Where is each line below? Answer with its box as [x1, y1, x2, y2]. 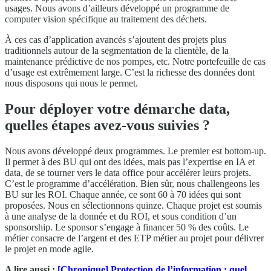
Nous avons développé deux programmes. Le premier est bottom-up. [5, 146, 266, 157]
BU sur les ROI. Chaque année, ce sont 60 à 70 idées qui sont [5, 189, 241, 200]
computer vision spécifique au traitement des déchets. [5, 14, 207, 25]
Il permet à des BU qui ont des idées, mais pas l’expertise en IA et [5, 157, 255, 168]
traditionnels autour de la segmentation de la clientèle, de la [5, 45, 229, 56]
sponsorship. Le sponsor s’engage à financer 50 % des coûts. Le [5, 222, 249, 233]
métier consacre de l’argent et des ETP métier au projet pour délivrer [5, 233, 264, 244]
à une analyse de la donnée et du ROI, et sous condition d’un [5, 211, 237, 222]
